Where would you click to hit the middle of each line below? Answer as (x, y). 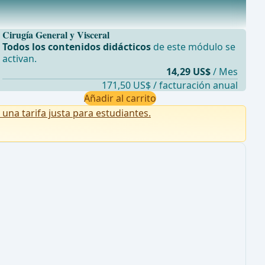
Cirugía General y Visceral (56, 35)
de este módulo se (193, 47)
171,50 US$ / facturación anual (169, 85)
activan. (19, 59)
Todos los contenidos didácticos (76, 47)
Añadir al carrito (120, 98)
